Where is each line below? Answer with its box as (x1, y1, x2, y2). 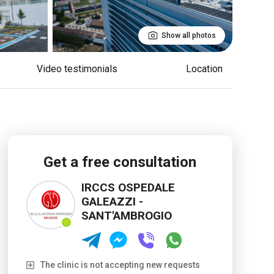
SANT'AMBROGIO (81, 209, 172, 223)
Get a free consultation (43, 154, 197, 171)
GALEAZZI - (81, 194, 143, 209)
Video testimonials (42, 63, 117, 75)
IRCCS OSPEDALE (81, 180, 175, 194)
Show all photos (161, 31, 216, 40)
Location (191, 63, 223, 75)
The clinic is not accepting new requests (40, 260, 200, 270)
